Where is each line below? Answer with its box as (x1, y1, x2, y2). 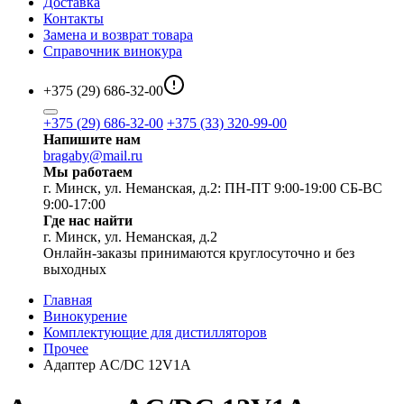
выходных (43, 262, 106, 277)
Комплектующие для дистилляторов (43, 325, 267, 340)
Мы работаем (43, 164, 133, 179)
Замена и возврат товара (43, 27, 193, 42)
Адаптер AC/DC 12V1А (43, 357, 191, 372)
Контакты (43, 11, 104, 26)
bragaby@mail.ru (43, 148, 142, 163)
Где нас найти (43, 213, 133, 228)
